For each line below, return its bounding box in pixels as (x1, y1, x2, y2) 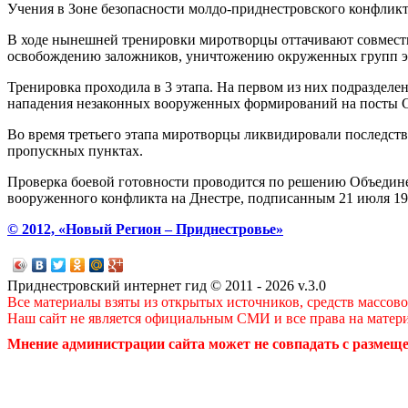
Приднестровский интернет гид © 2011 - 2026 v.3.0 (7, 277, 326, 293)
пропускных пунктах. (7, 142, 143, 158)
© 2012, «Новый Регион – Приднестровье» (7, 220, 283, 237)
